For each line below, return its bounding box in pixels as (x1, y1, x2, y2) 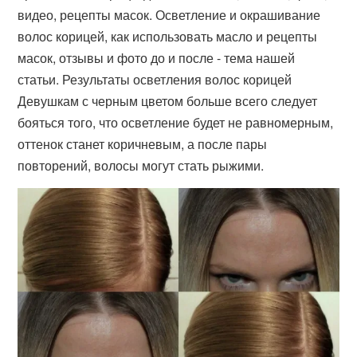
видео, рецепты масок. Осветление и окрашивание (18, 6, 321, 24)
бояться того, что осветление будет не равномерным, (18, 113, 334, 131)
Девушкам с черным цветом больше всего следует (18, 92, 318, 110)
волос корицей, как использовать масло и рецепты (18, 27, 318, 45)
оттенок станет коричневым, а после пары (18, 135, 268, 153)
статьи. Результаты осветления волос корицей (18, 70, 292, 88)
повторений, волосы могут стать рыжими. (18, 156, 265, 175)
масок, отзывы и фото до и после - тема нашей (18, 49, 296, 67)
